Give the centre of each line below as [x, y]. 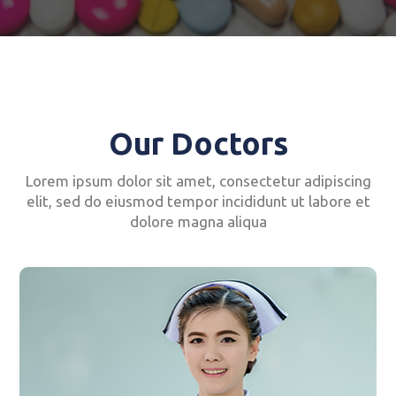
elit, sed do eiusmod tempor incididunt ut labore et [198, 201]
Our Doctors [198, 143]
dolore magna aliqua [198, 221]
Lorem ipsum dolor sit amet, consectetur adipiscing [198, 180]
